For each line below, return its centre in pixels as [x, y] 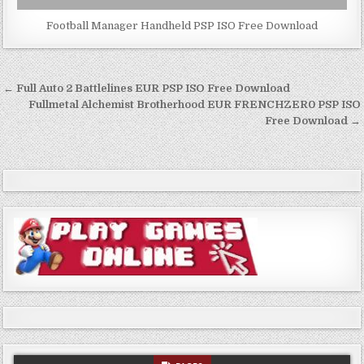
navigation [59, 113]
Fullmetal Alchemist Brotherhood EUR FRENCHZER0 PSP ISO [194, 104]
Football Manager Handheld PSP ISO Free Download [182, 25]
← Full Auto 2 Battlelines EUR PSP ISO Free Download [147, 88]
